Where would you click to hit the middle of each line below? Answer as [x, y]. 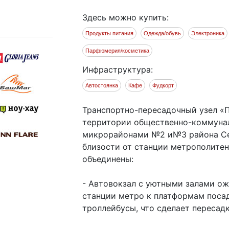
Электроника [208, 33]
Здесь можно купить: [126, 17]
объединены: [108, 159]
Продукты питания [110, 33]
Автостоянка [102, 85]
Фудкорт [163, 85]
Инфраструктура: [118, 70]
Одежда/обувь [163, 33]
